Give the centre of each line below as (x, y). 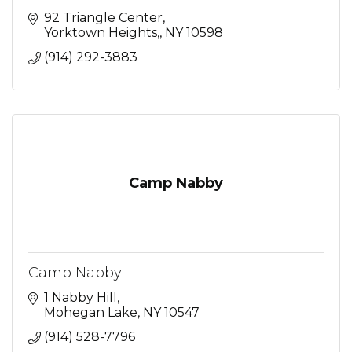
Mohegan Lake (91, 312)
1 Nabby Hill (81, 297)
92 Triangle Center (103, 18)
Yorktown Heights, (102, 33)
